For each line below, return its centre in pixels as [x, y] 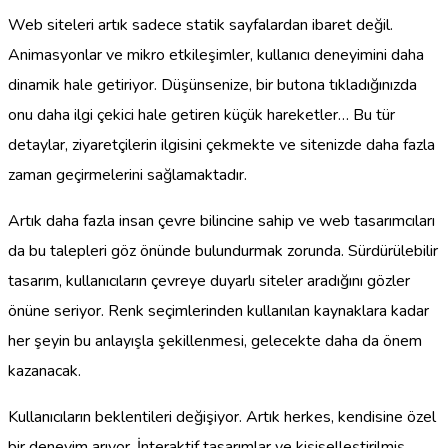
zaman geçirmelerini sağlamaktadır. [127, 174]
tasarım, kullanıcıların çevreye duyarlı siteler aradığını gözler [209, 280]
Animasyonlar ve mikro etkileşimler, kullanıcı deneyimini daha [216, 54]
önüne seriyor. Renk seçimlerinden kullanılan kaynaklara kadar [218, 310]
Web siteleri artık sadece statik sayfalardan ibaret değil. [200, 24]
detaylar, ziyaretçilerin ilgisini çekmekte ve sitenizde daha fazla [221, 144]
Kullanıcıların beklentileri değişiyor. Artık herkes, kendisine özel [222, 416]
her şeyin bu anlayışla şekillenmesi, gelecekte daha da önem [215, 340]
